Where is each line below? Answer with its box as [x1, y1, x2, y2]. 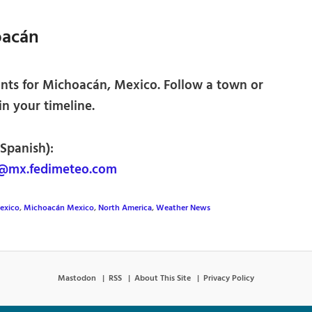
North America [98, 201, 152, 214]
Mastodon [58, 272, 96, 285]
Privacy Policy [203, 272, 254, 285]
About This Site [134, 272, 191, 285]
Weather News [156, 201, 210, 214]
